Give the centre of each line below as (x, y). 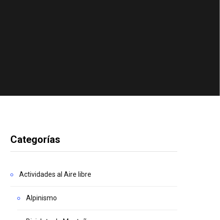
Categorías (35, 139)
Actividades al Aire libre (55, 174)
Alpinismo (41, 198)
